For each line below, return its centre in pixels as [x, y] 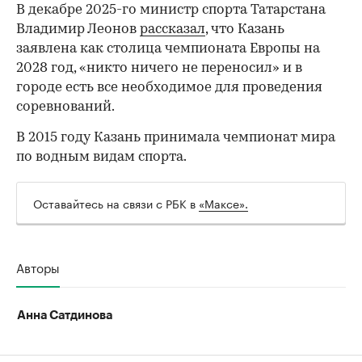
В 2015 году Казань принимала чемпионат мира [176, 138]
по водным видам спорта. [101, 158]
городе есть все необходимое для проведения [169, 88]
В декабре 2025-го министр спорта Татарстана [171, 11]
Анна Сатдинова [65, 316]
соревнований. [65, 107]
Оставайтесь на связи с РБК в [116, 203]
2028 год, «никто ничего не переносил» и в [159, 69]
